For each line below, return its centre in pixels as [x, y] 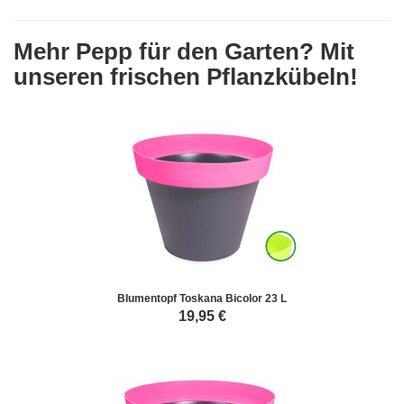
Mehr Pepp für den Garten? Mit [184, 51]
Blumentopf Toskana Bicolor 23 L [202, 298]
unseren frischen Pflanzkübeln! [186, 76]
